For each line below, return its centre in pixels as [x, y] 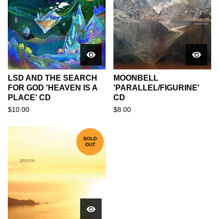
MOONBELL [136, 78]
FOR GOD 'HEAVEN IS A [53, 88]
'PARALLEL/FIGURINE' [156, 88]
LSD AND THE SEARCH [53, 78]
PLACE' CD [29, 98]
